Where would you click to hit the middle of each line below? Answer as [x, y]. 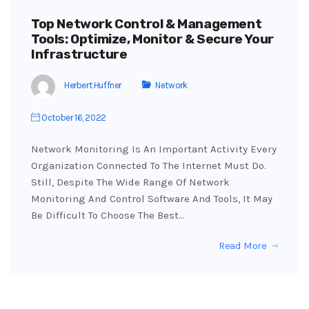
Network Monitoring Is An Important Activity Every [154, 149]
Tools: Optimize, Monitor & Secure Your [152, 39]
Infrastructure [79, 54]
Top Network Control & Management [147, 23]
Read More [242, 245]
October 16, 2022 [73, 117]
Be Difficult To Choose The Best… [108, 215]
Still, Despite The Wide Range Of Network [130, 182]
